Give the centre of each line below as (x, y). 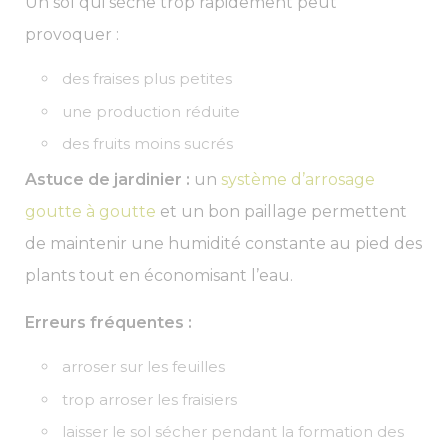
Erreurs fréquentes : (108, 323)
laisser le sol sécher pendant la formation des (233, 432)
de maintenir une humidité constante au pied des (223, 244)
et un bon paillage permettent (281, 212)
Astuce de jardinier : (107, 180)
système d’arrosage (298, 180)
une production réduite (151, 111)
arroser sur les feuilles (144, 367)
